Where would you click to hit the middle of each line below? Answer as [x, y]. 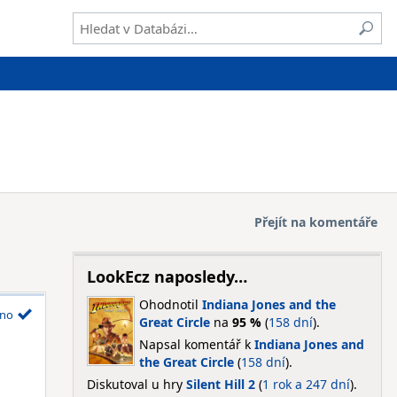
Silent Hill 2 [220, 384]
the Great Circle [186, 362]
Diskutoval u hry [136, 384]
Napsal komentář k [196, 344]
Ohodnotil [170, 304]
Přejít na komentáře [316, 222]
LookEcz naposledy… [167, 276]
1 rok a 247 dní [306, 384]
